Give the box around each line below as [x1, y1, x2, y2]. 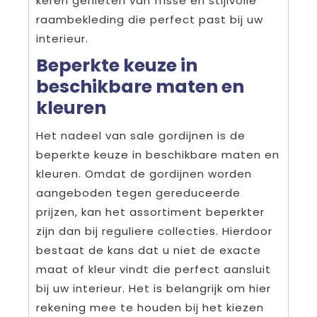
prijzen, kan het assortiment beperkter [36, 204, 265, 219]
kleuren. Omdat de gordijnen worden [36, 166, 252, 181]
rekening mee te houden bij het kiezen [36, 299, 264, 315]
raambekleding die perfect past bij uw [36, 11, 263, 27]
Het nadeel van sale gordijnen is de [36, 127, 246, 143]
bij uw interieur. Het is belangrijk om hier [36, 280, 271, 296]
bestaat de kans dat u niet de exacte [36, 242, 261, 258]
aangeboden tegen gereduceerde [36, 185, 241, 200]
